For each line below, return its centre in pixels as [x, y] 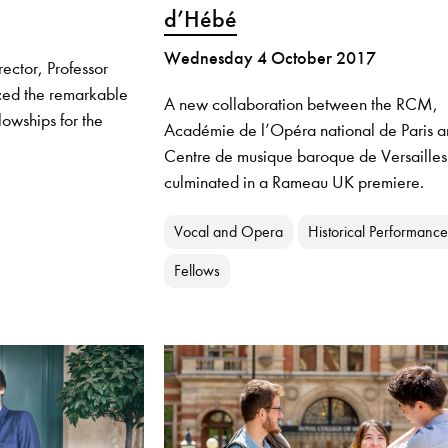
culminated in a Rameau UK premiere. [293, 182]
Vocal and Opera [228, 232]
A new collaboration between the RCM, [300, 104]
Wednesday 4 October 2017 [269, 58]
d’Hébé [200, 19]
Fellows [196, 271]
